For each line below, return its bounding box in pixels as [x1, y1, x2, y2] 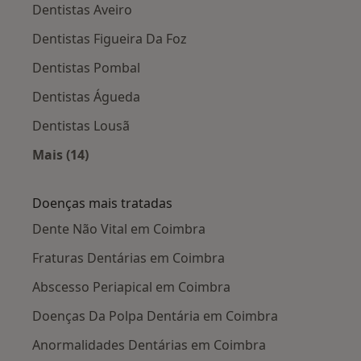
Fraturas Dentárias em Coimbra [32, 249, 225, 268]
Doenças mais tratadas [32, 194, 172, 213]
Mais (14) [32, 146, 89, 164]
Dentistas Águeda [32, 88, 140, 106]
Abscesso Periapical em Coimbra [32, 278, 230, 297]
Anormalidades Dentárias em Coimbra [32, 336, 266, 355]
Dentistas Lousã [32, 117, 130, 135]
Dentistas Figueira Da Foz [32, 30, 187, 48]
